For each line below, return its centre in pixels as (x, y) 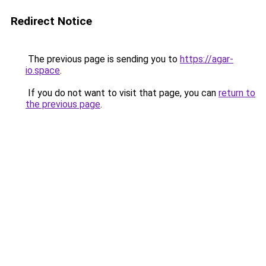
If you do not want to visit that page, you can (122, 93)
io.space (43, 70)
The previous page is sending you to (103, 59)
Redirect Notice (51, 21)
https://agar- (207, 59)
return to (237, 93)
